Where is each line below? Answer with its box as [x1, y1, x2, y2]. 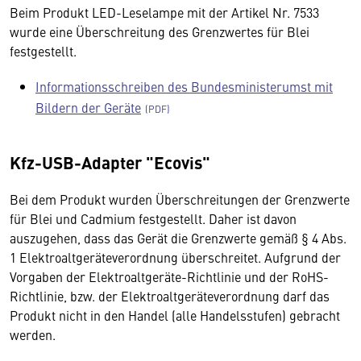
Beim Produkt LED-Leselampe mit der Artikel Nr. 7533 [10, 3, 319, 21]
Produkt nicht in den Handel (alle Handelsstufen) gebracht [10, 306, 340, 324]
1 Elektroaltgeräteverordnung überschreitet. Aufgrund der [10, 248, 341, 266]
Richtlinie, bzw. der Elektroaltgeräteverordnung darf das [10, 287, 330, 305]
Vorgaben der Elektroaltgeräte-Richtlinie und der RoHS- [10, 268, 329, 285]
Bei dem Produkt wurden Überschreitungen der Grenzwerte [10, 190, 350, 208]
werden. [10, 326, 56, 343]
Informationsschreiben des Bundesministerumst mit [35, 77, 333, 95]
